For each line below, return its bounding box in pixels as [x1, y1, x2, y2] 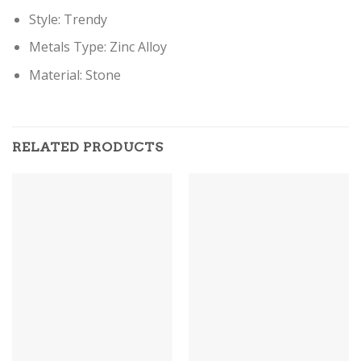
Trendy [63, 10, 107, 28]
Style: [28, 10, 60, 28]
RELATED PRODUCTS [12, 139, 164, 155]
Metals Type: [28, 38, 106, 56]
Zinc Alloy [109, 38, 167, 56]
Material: [28, 65, 82, 84]
